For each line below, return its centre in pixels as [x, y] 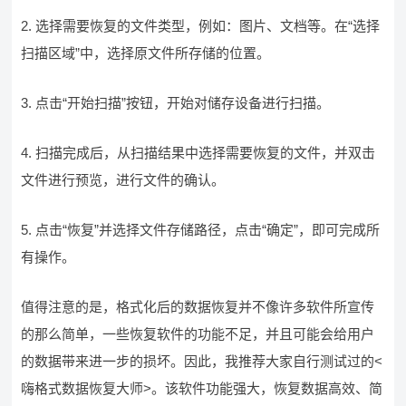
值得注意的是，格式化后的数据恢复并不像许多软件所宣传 [198, 307]
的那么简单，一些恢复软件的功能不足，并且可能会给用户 [198, 334]
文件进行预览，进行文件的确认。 [123, 180]
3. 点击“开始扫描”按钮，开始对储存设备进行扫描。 [176, 103]
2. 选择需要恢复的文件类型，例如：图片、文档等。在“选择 [201, 26]
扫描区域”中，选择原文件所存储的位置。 [146, 53]
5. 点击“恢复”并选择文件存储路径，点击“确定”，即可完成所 [201, 230]
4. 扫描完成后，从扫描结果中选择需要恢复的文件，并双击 [198, 153]
